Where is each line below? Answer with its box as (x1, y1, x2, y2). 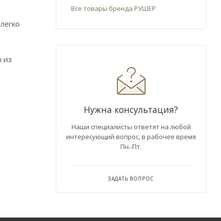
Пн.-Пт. (120, 142, 142, 151)
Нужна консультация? (84, 103, 178, 115)
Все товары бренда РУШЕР (71, 3, 156, 13)
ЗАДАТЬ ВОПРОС (108, 175, 154, 182)
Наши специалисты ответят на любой (71, 122, 191, 131)
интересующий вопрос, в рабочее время (66, 132, 196, 141)
